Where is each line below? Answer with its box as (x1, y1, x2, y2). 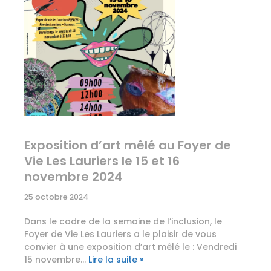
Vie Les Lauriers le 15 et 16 (24, 152, 180, 170)
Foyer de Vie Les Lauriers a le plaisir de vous (24, 228, 217, 241)
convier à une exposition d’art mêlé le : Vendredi (24, 241, 237, 253)
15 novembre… (24, 253, 88, 266)
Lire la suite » (88, 253, 144, 266)
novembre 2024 (24, 168, 123, 186)
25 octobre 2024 (24, 192, 88, 203)
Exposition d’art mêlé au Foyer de (24, 137, 231, 154)
